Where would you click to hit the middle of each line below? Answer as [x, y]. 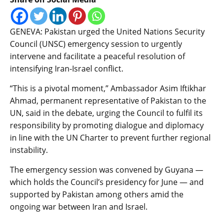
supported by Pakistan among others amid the [97, 194]
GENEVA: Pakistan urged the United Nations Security [107, 31]
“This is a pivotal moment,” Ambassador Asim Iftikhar [108, 88]
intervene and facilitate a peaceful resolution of [97, 56]
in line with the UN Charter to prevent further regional [110, 137]
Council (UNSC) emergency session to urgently [96, 44]
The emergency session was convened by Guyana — [107, 169]
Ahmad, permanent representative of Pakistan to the [108, 100]
